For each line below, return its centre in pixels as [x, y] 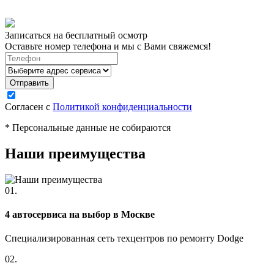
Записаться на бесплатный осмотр [76, 35]
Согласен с [29, 106]
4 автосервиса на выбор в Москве [80, 214]
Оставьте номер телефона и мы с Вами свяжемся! [108, 46]
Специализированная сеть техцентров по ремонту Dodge [124, 239]
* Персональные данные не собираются [88, 127]
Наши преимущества [75, 153]
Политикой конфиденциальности [122, 106]
